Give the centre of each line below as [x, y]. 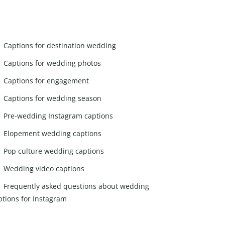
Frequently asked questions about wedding [76, 186]
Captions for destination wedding [60, 45]
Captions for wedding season [52, 98]
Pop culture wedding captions [54, 151]
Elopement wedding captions [52, 133]
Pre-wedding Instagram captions [58, 116]
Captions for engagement [46, 80]
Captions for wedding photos [52, 63]
